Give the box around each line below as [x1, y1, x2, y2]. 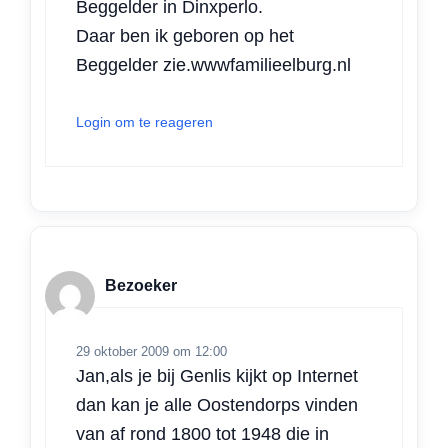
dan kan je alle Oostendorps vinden [76, 395, 358, 416]
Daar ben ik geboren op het [76, 26, 294, 47]
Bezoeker [105, 276, 177, 294]
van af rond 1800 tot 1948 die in [76, 424, 329, 445]
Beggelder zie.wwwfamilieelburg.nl [76, 55, 351, 76]
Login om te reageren [76, 114, 213, 131]
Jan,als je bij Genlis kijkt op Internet [76, 366, 358, 387]
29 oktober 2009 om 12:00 [76, 344, 227, 360]
